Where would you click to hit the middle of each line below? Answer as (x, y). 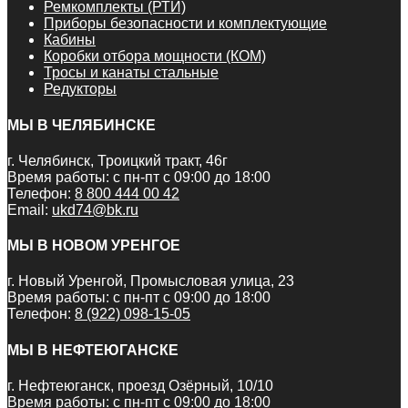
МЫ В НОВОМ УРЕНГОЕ (94, 246)
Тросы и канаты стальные (131, 73)
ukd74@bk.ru (95, 209)
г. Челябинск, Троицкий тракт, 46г (117, 160)
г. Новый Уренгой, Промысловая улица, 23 (151, 281)
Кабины (70, 40)
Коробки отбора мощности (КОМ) (155, 56)
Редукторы (80, 89)
